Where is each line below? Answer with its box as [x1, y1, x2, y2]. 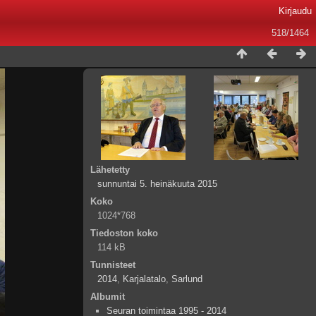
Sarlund [171, 274, 202, 284]
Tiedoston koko [90, 228, 158, 238]
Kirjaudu [278, 6, 312, 16]
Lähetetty [90, 164, 130, 175]
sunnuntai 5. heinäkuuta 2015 [97, 178, 217, 189]
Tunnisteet [90, 260, 135, 270]
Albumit [90, 291, 125, 302]
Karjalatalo [123, 274, 166, 284]
